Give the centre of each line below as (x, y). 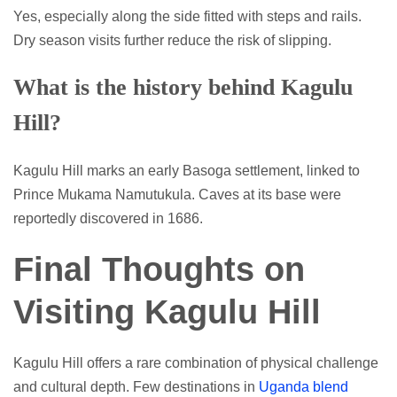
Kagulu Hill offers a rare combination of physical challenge (196, 363)
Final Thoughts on (159, 270)
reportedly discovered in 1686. (108, 219)
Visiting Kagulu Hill (167, 312)
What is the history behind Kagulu (183, 88)
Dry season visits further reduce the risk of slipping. (172, 41)
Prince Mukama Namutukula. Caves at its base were (177, 195)
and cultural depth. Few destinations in (136, 387)
